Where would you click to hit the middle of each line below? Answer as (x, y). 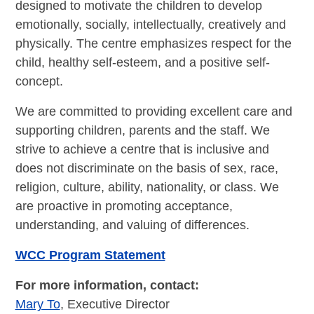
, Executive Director (115, 304)
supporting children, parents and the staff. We (142, 130)
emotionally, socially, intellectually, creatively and (150, 24)
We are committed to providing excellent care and (153, 111)
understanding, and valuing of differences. (132, 225)
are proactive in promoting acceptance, (124, 206)
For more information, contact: (107, 285)
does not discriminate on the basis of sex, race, (146, 168)
